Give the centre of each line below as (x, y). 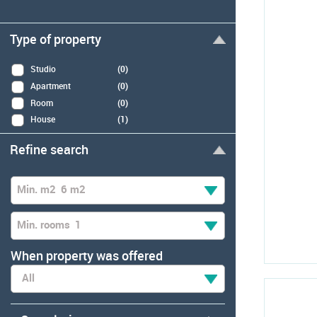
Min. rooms (44, 225)
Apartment (51, 85)
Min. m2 (36, 189)
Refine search (49, 150)
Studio (43, 69)
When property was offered (87, 256)
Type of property (56, 39)
